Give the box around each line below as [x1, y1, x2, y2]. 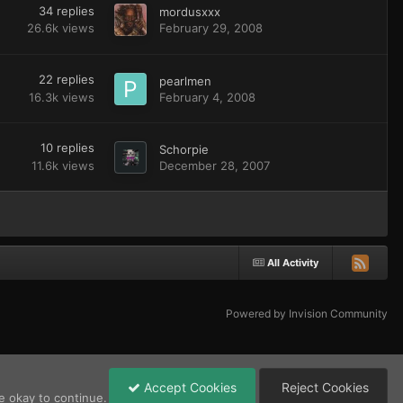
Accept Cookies [139, 379, 237, 395]
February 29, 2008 [158, 21, 263, 35]
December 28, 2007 [158, 157, 270, 173]
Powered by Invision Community [226, 307, 388, 321]
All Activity [267, 256, 318, 269]
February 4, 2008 [158, 89, 255, 104]
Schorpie [158, 141, 209, 157]
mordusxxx [158, 4, 220, 19]
